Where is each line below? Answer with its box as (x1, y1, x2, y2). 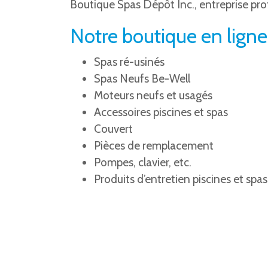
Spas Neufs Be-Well (94, 71, 190, 86)
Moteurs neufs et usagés (94, 88, 212, 102)
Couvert (94, 121, 133, 136)
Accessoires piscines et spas (94, 105, 228, 119)
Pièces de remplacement (94, 138, 214, 153)
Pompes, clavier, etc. (94, 155, 191, 169)
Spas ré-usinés (94, 54, 165, 69)
